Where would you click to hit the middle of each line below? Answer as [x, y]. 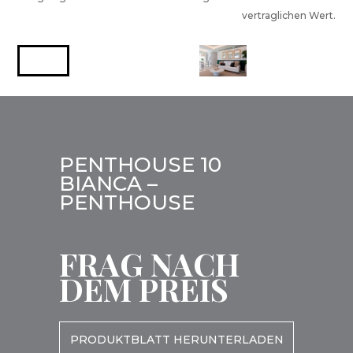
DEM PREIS [144, 289]
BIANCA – [108, 184]
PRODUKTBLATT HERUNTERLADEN [176, 340]
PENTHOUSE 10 [140, 165]
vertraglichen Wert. [288, 16]
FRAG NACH [149, 264]
